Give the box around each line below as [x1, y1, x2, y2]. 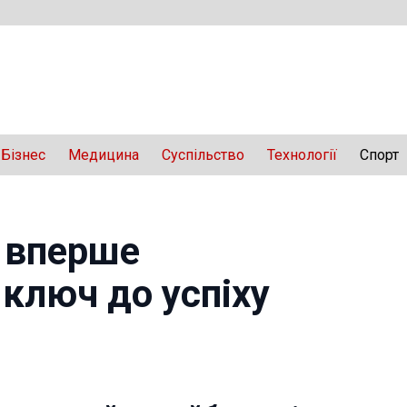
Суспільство [162, 146, 244, 164]
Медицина [68, 146, 139, 164]
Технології [267, 146, 337, 164]
